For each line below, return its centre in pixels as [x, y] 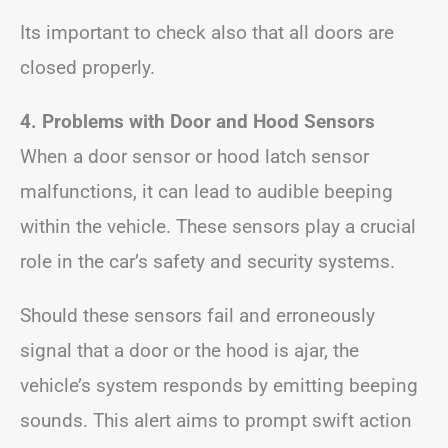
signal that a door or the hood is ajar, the [189, 350]
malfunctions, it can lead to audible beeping [206, 191]
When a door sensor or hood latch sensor [194, 156]
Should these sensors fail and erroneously [197, 315]
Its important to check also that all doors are [207, 32]
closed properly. [87, 67]
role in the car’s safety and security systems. [207, 261]
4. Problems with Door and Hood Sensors [197, 121]
